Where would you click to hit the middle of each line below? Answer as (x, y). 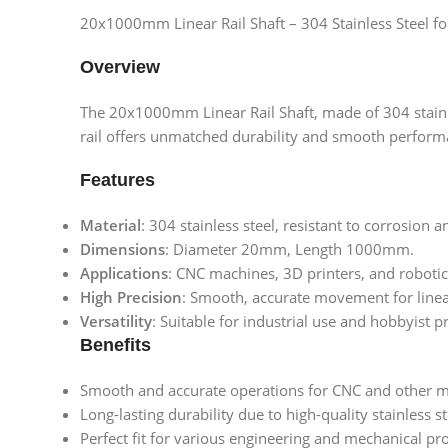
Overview (120, 66)
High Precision (131, 296)
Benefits (115, 344)
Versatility (116, 320)
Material (110, 224)
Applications (124, 272)
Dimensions (122, 248)
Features (117, 179)
